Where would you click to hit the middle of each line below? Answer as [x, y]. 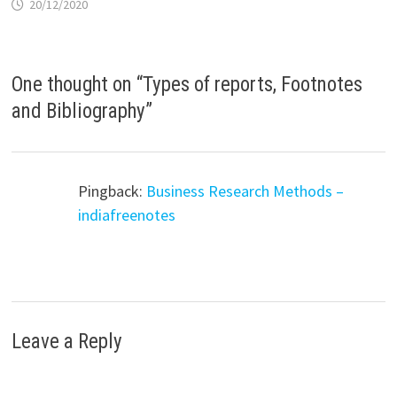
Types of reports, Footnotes [253, 84]
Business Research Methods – [245, 191]
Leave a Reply [67, 342]
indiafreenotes [127, 214]
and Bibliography [79, 111]
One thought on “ [78, 84]
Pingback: [113, 191]
